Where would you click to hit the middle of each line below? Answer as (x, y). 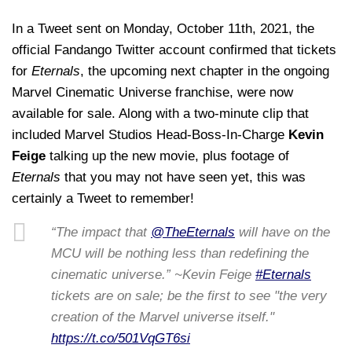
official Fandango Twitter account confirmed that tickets (174, 49)
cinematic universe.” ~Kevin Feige (153, 275)
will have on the (282, 233)
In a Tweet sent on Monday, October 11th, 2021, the (163, 28)
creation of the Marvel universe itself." (163, 317)
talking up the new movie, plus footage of (167, 156)
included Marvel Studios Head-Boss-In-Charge (150, 134)
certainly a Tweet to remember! (103, 198)
